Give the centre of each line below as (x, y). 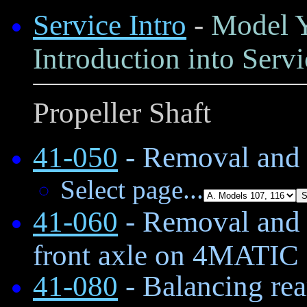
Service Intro (110, 25)
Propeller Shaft (122, 112)
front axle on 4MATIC (166, 254)
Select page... (132, 189)
